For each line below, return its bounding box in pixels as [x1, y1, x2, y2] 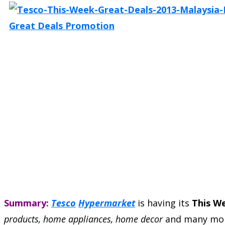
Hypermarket [78, 196, 135, 209]
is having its [135, 196, 192, 209]
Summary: [4, 196, 49, 209]
